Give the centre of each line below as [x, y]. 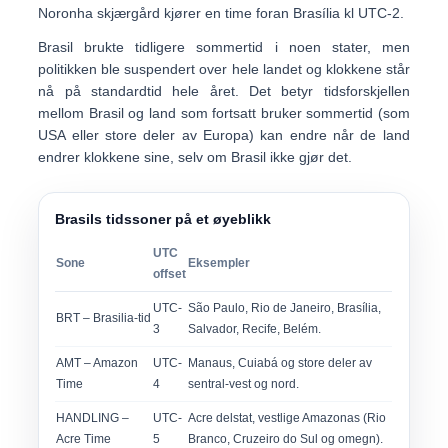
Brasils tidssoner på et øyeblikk [163, 219]
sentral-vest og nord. [244, 384]
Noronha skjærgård [99, 13]
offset [170, 274]
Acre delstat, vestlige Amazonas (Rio [287, 418]
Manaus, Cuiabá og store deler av [280, 363]
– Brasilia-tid [116, 318]
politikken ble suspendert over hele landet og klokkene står [224, 69]
